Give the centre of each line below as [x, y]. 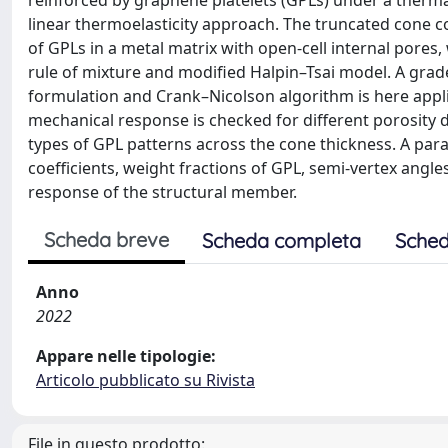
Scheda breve [106, 239]
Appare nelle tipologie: [126, 356]
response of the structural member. [162, 192]
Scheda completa [281, 240]
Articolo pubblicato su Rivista [145, 380]
